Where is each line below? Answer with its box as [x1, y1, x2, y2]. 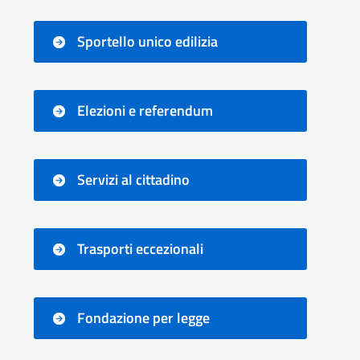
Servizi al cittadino [77, 169, 190, 190]
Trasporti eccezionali [77, 238, 203, 260]
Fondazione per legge [77, 307, 210, 329]
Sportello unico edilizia [77, 31, 218, 52]
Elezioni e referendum [77, 100, 213, 121]
